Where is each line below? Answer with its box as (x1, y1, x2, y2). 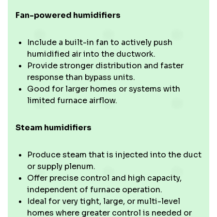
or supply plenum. (27, 161, 95, 171)
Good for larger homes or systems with (27, 84, 180, 94)
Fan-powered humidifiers (15, 10, 121, 20)
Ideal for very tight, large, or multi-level (27, 196, 180, 206)
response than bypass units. (27, 72, 135, 82)
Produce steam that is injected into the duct (27, 150, 201, 160)
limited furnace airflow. (27, 95, 117, 106)
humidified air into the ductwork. (27, 49, 155, 59)
